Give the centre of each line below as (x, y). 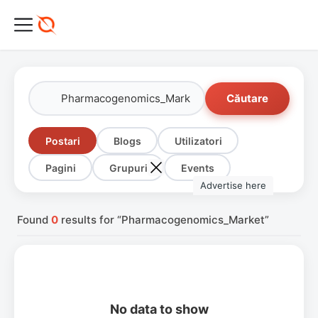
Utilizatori (198, 141)
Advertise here (233, 185)
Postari (62, 141)
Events (197, 168)
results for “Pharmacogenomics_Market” (164, 220)
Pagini (60, 168)
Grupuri (128, 168)
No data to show (159, 309)
